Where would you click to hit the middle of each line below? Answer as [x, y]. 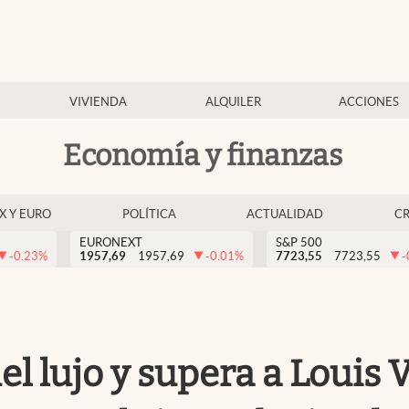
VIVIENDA [99, 102]
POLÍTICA [149, 214]
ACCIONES [368, 102]
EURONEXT [111, 242]
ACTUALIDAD [285, 214]
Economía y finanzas [203, 155]
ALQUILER [233, 102]
